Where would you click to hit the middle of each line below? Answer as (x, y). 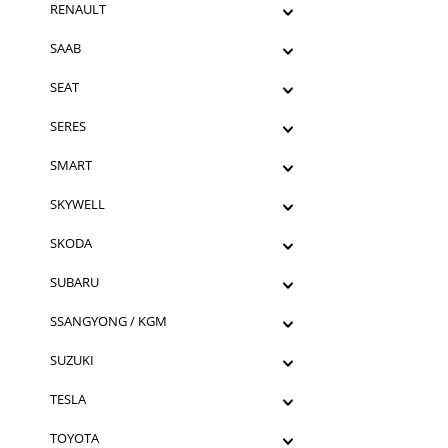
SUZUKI (72, 360)
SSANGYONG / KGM (108, 321)
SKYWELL (77, 204)
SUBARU (74, 282)
